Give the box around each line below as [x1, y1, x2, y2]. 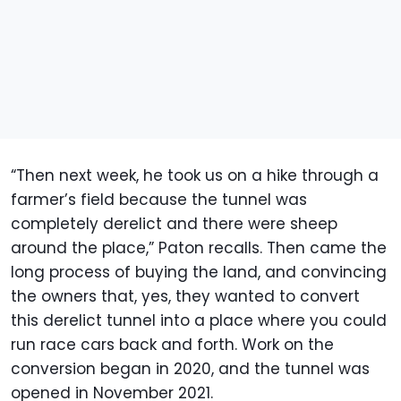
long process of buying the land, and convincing [11, 261, 387, 284]
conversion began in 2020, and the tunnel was [11, 358, 370, 380]
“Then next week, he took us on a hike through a [11, 165, 379, 187]
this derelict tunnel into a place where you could [11, 310, 387, 332]
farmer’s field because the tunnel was [11, 189, 307, 211]
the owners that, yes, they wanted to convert [11, 286, 360, 308]
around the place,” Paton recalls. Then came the [11, 237, 387, 260]
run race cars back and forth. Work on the [11, 334, 334, 356]
